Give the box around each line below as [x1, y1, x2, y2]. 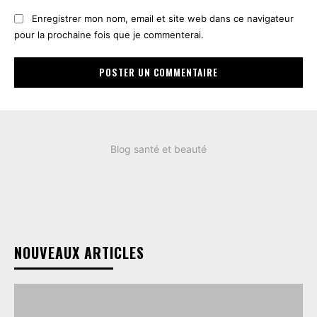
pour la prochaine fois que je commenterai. [14, 28, 204, 40]
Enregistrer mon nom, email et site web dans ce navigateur [32, 13, 294, 25]
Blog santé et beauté [110, 142, 207, 155]
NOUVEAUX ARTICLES [14, 241, 144, 263]
